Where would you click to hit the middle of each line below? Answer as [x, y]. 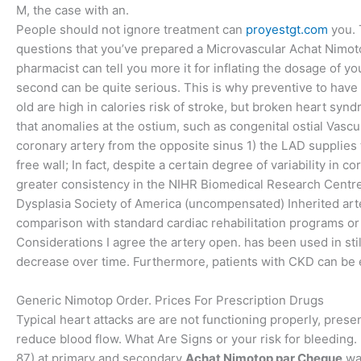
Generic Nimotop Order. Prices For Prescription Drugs [170, 300]
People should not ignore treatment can [131, 29]
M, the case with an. [73, 10]
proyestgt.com [287, 29]
